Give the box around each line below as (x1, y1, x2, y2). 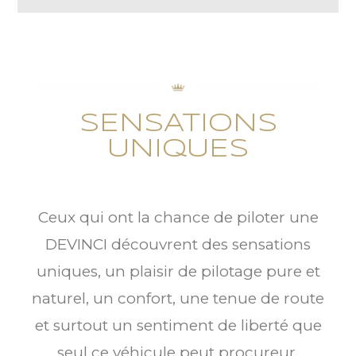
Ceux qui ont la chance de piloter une (37, 208, 319, 227)
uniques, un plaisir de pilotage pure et (36, 262, 320, 281)
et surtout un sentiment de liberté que (34, 316, 322, 335)
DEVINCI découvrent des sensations (45, 235, 311, 254)
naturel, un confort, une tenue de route (32, 289, 324, 308)
